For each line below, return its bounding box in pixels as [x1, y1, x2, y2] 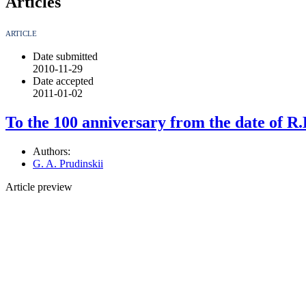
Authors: [33, 145, 70, 158]
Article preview [5, 181, 72, 193]
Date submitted [33, 51, 98, 63]
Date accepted [33, 75, 94, 87]
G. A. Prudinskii [33, 158, 103, 170]
